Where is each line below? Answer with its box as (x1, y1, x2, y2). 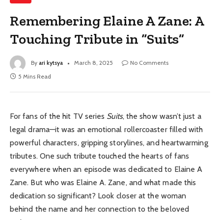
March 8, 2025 (74, 58, 113, 66)
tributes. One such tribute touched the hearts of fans (10, 151, 190, 161)
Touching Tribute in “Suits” (10, 30, 185, 47)
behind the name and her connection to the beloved (10, 204, 189, 214)
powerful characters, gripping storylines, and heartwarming (10, 137, 208, 147)
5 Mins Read (18, 72, 51, 80)
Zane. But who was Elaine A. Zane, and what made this (10, 177, 196, 187)
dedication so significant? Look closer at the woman (10, 191, 187, 200)
